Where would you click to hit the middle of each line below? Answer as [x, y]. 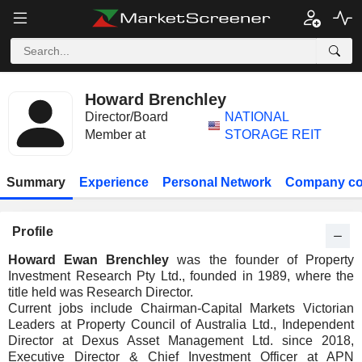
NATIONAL [257, 117]
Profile [33, 232]
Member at [115, 135]
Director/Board [126, 117]
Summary [36, 182]
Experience [114, 182]
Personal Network [217, 182]
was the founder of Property [262, 260]
